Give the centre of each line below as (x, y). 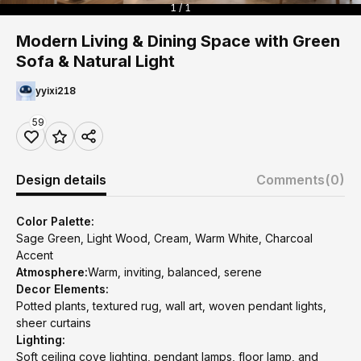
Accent (35, 255)
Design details (61, 180)
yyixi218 (56, 91)
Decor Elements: (62, 289)
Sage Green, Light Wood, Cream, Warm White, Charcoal (164, 238)
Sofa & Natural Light (95, 61)
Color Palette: (55, 221)
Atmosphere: (52, 272)
